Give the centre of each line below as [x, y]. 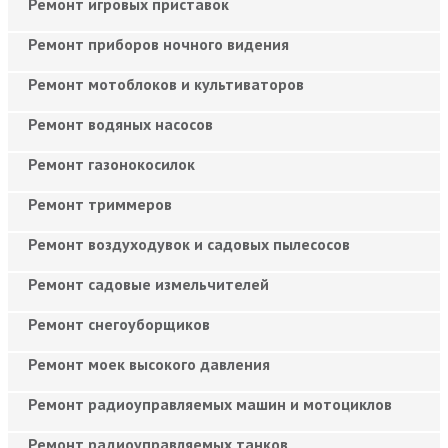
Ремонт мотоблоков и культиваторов [166, 83]
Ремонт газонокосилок [111, 163]
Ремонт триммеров [100, 203]
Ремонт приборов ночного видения [158, 43]
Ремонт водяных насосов [120, 123]
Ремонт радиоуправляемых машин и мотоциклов [210, 403]
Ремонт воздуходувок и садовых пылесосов [189, 243]
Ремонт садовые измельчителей [148, 283]
